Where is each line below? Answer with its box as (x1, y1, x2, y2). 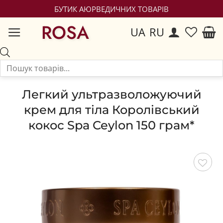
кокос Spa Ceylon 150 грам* (28, 117, 195, 132)
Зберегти (177, 176, 208, 186)
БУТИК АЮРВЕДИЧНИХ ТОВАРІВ (54, 3, 169, 14)
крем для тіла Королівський (23, 102, 200, 117)
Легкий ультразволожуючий (21, 87, 202, 102)
